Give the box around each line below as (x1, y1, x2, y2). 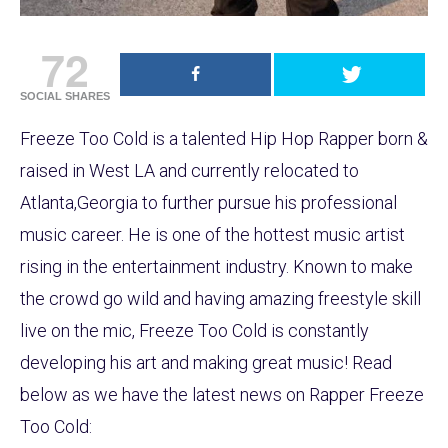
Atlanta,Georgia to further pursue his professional (20, 192, 397, 214)
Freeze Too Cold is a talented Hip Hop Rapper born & (20, 128, 428, 150)
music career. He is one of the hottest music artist (20, 224, 405, 246)
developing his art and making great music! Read (20, 352, 392, 374)
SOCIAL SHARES (20, 90, 110, 103)
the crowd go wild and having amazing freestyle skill (20, 288, 421, 310)
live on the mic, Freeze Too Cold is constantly (20, 320, 369, 342)
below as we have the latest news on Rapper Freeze (20, 384, 424, 406)
